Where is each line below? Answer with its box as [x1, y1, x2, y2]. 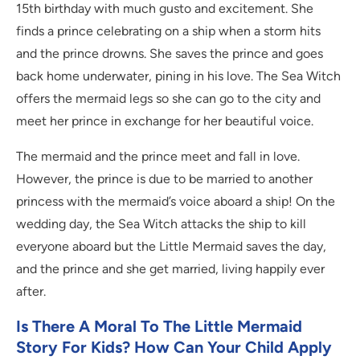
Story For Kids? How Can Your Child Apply [16, 337, 332, 358]
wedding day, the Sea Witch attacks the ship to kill [16, 216, 306, 232]
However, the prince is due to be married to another [16, 171, 313, 187]
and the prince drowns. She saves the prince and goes [16, 46, 323, 62]
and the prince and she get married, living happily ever [16, 261, 325, 277]
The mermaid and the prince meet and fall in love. [16, 149, 300, 165]
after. [16, 284, 46, 300]
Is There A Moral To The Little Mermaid [16, 317, 302, 337]
